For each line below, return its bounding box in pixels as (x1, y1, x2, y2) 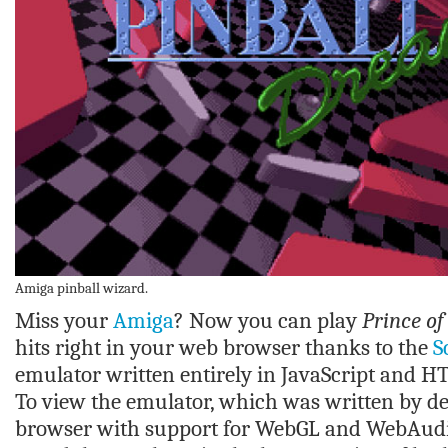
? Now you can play (174, 307, 362, 334)
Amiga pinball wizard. (15, 279, 148, 297)
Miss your (15, 307, 113, 334)
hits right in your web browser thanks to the (15, 334, 433, 361)
